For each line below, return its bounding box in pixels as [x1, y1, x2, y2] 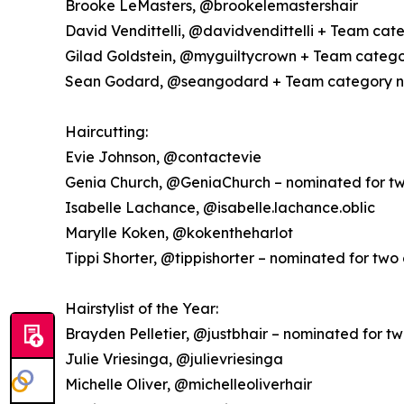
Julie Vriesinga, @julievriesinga [65, 350, 283, 369]
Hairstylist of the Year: [65, 299, 218, 318]
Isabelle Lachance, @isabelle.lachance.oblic [65, 198, 375, 217]
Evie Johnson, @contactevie [65, 148, 262, 167]
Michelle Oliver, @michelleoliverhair [65, 375, 312, 394]
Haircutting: [65, 123, 148, 142]
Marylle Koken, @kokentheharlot [65, 224, 293, 243]
